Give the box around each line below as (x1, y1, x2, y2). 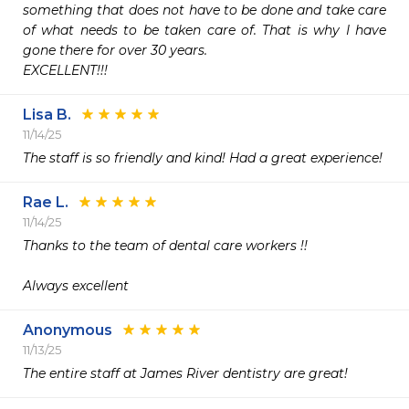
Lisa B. (23, 106, 71, 123)
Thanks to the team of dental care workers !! (23, 237, 308, 254)
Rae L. (23, 194, 68, 211)
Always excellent (23, 278, 129, 294)
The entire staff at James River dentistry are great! (23, 365, 351, 382)
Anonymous (23, 321, 112, 339)
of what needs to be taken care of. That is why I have (23, 22, 386, 38)
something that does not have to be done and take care (23, 2, 386, 18)
